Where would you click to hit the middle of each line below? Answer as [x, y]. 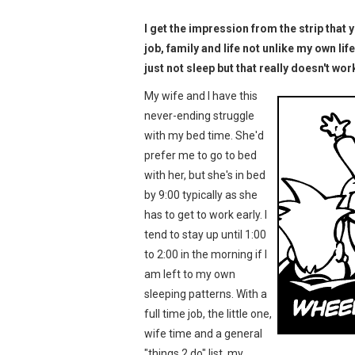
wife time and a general [203, 333]
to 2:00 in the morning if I [206, 254]
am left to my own [190, 274]
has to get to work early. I [206, 214]
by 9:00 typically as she [201, 195]
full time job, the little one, [208, 313]
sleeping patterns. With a [206, 294]
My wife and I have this [201, 95]
